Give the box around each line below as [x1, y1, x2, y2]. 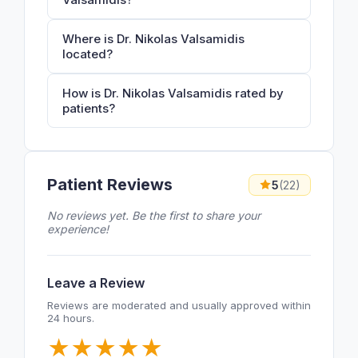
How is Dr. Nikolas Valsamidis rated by [62, 85, 284, 101]
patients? [62, 100, 115, 116]
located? [62, 46, 113, 62]
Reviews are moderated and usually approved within [47, 298, 311, 312]
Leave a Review [47, 274, 145, 291]
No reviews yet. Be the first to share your [47, 208, 261, 222]
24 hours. [47, 311, 94, 324]
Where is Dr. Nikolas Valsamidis [62, 30, 245, 46]
